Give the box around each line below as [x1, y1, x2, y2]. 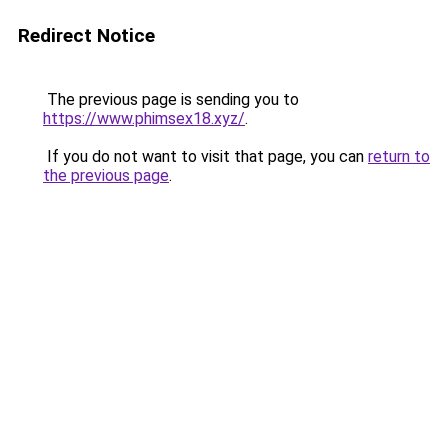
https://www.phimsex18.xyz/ [43, 109, 245, 128]
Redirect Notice [18, 24, 155, 47]
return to [368, 147, 430, 166]
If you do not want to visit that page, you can [43, 147, 368, 166]
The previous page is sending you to [43, 90, 299, 109]
